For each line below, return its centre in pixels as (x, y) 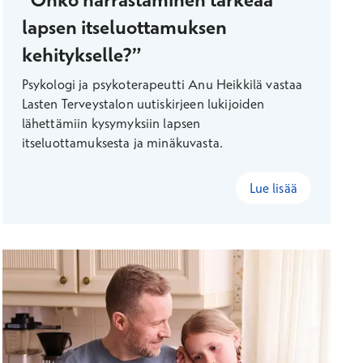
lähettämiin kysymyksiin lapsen (111, 123)
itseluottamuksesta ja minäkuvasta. (122, 143)
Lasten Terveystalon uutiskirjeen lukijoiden (143, 104)
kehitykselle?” (81, 54)
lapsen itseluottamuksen (124, 27)
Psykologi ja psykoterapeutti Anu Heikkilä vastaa (162, 84)
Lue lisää (273, 188)
